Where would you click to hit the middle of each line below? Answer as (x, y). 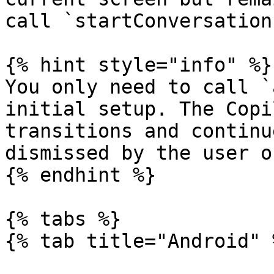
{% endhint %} (80, 175)
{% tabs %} (63, 219)
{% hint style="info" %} (139, 65)
